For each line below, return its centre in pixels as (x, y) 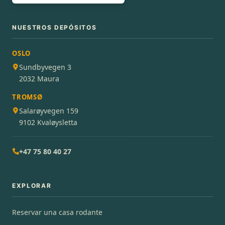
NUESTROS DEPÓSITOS (54, 27)
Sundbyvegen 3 (45, 67)
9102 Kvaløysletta (48, 122)
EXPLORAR (32, 185)
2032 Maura (39, 78)
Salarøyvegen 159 (49, 110)
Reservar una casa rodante (57, 212)
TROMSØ (27, 97)
